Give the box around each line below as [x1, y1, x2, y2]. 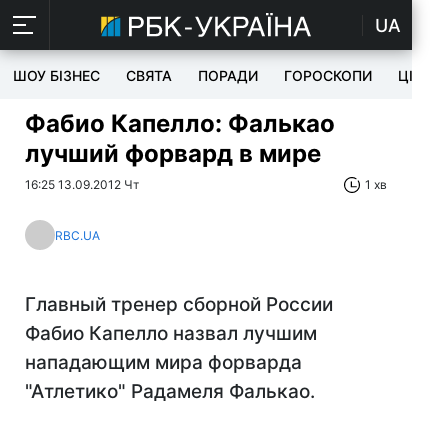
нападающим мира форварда [25, 351, 302, 374]
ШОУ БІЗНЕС [13, 67, 100, 84]
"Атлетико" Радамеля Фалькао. [25, 380, 315, 403]
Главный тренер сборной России [25, 293, 333, 316]
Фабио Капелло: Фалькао [25, 109, 335, 138]
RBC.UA [55, 227, 100, 243]
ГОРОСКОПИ [284, 67, 372, 84]
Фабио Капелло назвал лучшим [25, 322, 317, 345]
